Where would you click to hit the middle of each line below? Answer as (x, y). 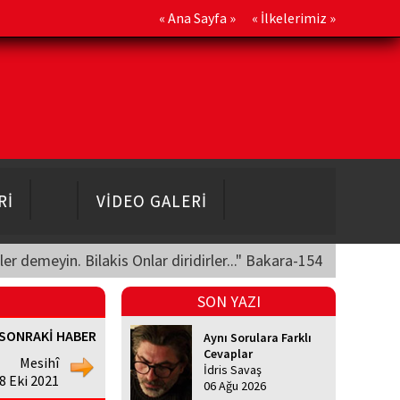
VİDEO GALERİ (151, 200)
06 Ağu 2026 (235, 385)
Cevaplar (228, 353)
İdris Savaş (233, 369)
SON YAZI (229, 301)
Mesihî (39, 362)
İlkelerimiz (294, 18)
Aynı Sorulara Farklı (258, 337)
